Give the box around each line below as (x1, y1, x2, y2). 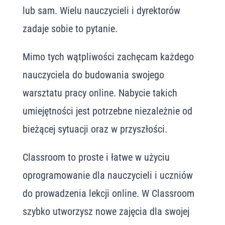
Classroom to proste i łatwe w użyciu (22, 151, 170, 163)
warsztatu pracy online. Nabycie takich (22, 87, 177, 99)
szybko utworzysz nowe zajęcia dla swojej (22, 205, 189, 217)
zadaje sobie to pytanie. (22, 23, 118, 35)
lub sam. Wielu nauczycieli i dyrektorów (22, 5, 180, 17)
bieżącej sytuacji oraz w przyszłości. (22, 123, 167, 135)
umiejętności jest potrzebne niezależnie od (22, 105, 192, 117)
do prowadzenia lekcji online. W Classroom (22, 187, 194, 199)
